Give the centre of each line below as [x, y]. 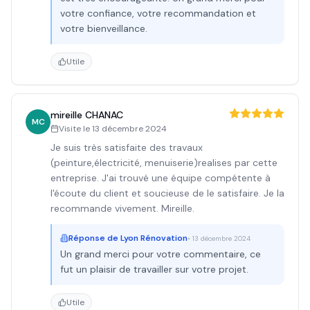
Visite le [75, 129]
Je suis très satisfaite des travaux [127, 147]
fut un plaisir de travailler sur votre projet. [154, 269]
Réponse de [94, 238]
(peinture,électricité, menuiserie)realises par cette [164, 163]
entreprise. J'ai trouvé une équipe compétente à [161, 178]
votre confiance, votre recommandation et [158, 13]
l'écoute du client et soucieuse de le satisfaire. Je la [167, 193]
